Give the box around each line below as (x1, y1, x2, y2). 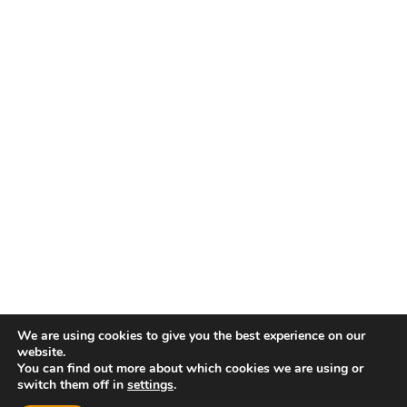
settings (127, 376, 174, 393)
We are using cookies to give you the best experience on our (17, 327, 365, 344)
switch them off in (17, 376, 127, 393)
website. (17, 343, 65, 361)
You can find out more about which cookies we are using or (17, 360, 363, 377)
